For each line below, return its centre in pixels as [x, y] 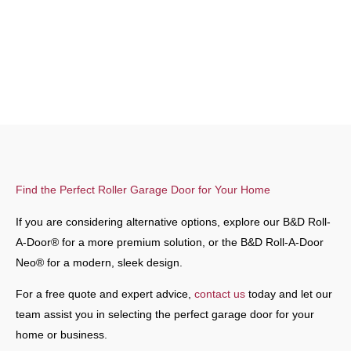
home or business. [62, 334]
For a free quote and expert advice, [105, 293]
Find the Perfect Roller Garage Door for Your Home [143, 189]
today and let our [289, 293]
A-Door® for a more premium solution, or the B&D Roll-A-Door [170, 242]
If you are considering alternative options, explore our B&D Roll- [173, 221]
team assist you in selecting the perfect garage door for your [165, 314]
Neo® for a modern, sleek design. [99, 262]
